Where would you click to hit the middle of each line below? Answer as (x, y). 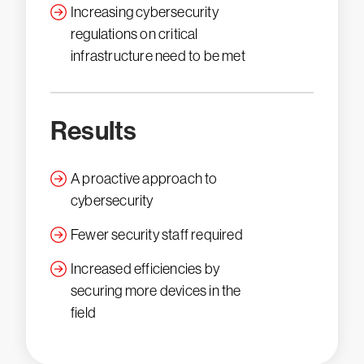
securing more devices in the (156, 291)
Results (94, 131)
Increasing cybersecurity (145, 12)
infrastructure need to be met (158, 56)
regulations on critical (134, 34)
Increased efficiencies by (145, 269)
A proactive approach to (144, 179)
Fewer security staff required (157, 235)
